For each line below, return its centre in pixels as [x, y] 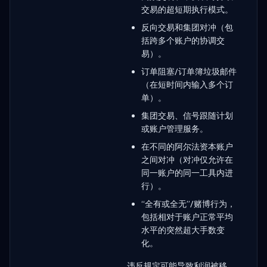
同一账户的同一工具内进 [187, 173]
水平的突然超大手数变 [183, 230]
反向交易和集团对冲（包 [187, 27]
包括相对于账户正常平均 [187, 217]
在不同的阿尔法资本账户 [187, 146]
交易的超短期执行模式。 [187, 9]
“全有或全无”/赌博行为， [188, 204]
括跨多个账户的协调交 [183, 40]
